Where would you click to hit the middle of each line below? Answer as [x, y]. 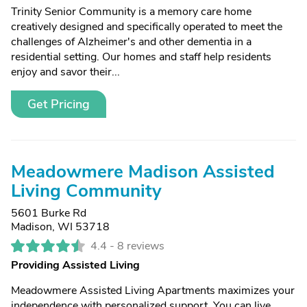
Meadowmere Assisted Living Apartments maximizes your [153, 291]
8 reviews [141, 246]
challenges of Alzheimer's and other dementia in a [131, 42]
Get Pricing [59, 104]
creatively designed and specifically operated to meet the [147, 27]
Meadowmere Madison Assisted [143, 172]
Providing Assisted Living [75, 265]
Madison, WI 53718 [60, 227]
